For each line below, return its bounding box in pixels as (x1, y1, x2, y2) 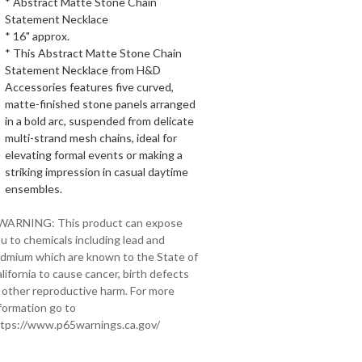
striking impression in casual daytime (5, 165, 188, 179)
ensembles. (5, 182, 62, 196)
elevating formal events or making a (5, 148, 183, 162)
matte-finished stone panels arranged (5, 97, 196, 111)
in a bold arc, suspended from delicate (5, 114, 194, 128)
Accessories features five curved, (5, 80, 174, 94)
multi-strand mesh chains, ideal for (5, 131, 177, 145)
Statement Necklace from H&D (5, 63, 161, 77)
